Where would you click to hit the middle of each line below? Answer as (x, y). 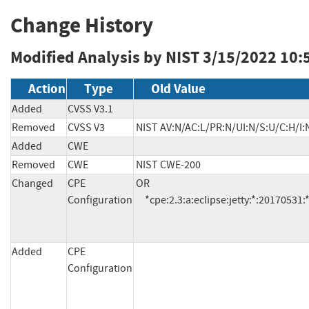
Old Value (178, 89)
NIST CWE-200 (168, 165)
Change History (82, 26)
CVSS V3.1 (90, 109)
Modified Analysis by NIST (105, 58)
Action (47, 89)
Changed (32, 184)
